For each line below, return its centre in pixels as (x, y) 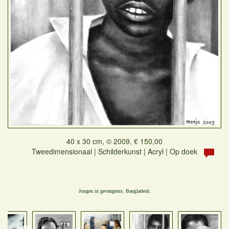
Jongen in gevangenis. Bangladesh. (114, 191)
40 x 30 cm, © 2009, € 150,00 (114, 141)
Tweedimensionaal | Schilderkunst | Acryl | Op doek (114, 151)
